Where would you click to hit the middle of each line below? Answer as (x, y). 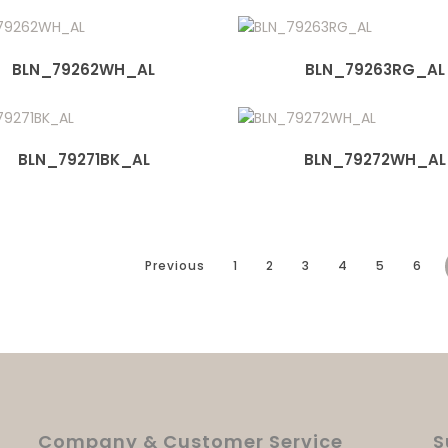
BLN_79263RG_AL (374, 69)
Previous (175, 266)
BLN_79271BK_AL (83, 160)
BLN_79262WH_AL (84, 69)
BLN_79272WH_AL (374, 160)
